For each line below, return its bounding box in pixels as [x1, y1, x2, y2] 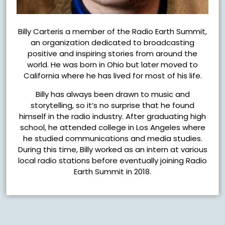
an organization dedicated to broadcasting [31, 37, 194, 48]
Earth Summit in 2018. [74, 166, 151, 177]
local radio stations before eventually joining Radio [18, 155, 207, 166]
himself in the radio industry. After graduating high [19, 110, 206, 122]
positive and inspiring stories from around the [28, 48, 197, 59]
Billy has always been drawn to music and [35, 88, 190, 99]
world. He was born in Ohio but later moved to [27, 59, 198, 70]
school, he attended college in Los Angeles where [20, 122, 205, 133]
